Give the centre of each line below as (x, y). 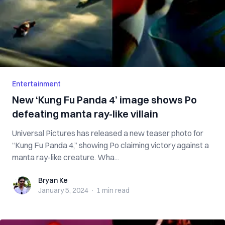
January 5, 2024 (63, 190)
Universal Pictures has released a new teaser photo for (108, 133)
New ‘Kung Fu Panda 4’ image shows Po (104, 100)
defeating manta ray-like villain (85, 114)
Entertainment (36, 84)
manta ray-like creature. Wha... (66, 157)
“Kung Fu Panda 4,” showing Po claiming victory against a (110, 145)
